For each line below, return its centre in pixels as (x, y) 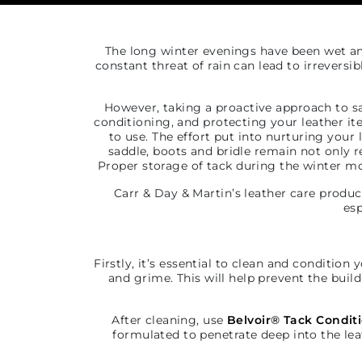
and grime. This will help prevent (206, 278)
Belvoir (249, 320)
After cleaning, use (170, 320)
